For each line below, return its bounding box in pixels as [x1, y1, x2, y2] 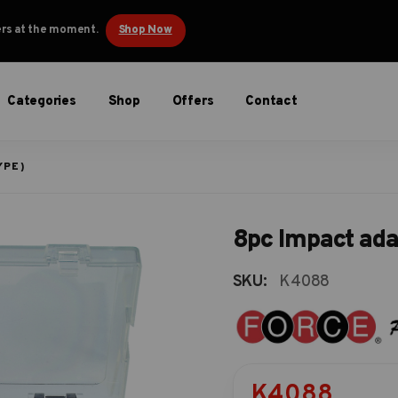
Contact [245, 92, 298, 110]
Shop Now [118, 23, 172, 37]
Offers [171, 92, 214, 110]
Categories [7, 92, 76, 110]
